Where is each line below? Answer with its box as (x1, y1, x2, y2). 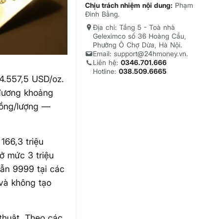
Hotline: (93, 67, 119, 76)
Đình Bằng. (85, 10, 120, 19)
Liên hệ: (93, 58, 121, 67)
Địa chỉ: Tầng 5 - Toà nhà (93, 23, 175, 32)
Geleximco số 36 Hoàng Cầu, (93, 32, 187, 41)
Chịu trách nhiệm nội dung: (85, 1, 173, 10)
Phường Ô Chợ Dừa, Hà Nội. (93, 41, 183, 49)
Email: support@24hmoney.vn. (93, 49, 189, 58)
